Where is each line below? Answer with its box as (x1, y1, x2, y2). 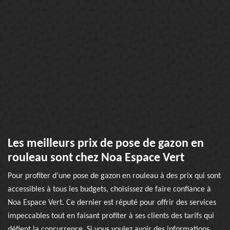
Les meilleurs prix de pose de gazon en (8, 138, 204, 150)
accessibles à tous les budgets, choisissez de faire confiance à (8, 185, 211, 194)
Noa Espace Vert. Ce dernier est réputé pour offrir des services (8, 199, 216, 207)
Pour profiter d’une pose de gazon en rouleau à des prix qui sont (8, 172, 221, 180)
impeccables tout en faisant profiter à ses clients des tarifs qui (8, 212, 214, 220)
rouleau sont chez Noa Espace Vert (8, 152, 184, 164)
